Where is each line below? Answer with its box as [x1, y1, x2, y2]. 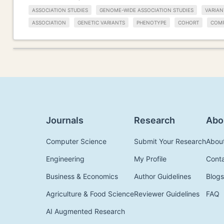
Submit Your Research [134, 136, 206, 145]
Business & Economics [46, 171, 118, 180]
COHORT [178, 19, 199, 25]
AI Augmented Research [46, 206, 125, 215]
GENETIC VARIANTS [77, 19, 125, 25]
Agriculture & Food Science [46, 189, 134, 198]
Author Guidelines [134, 171, 191, 180]
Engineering [46, 154, 84, 163]
